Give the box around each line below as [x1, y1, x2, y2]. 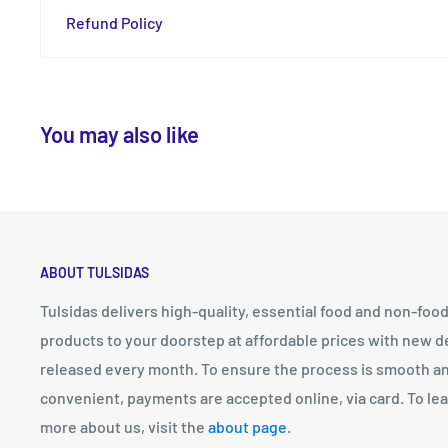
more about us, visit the [40, 416, 208, 436]
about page [208, 416, 287, 436]
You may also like [40, 120, 199, 147]
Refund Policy [66, 12, 163, 32]
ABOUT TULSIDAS [40, 263, 149, 281]
